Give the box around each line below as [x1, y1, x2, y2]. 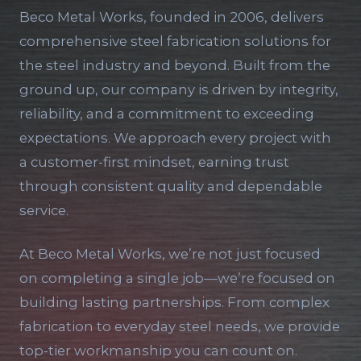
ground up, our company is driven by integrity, [19, 81, 338, 98]
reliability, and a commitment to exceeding [19, 106, 314, 122]
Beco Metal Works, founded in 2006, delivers [19, 9, 324, 25]
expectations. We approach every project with [19, 130, 331, 146]
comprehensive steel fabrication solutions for [19, 33, 331, 49]
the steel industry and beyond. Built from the [19, 57, 330, 73]
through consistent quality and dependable [19, 178, 322, 194]
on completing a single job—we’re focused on [19, 270, 335, 286]
